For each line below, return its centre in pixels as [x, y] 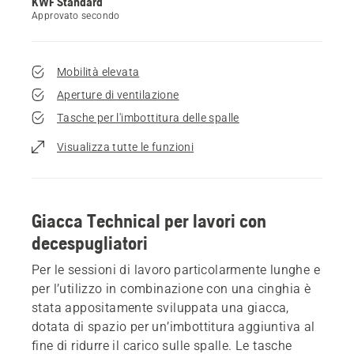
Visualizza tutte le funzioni [126, 147]
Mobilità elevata [98, 72]
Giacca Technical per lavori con [149, 220]
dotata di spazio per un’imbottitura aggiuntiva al [173, 326]
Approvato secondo [76, 15]
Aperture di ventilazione [118, 94]
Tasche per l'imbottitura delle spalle [148, 117]
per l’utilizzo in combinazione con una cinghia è [171, 288]
